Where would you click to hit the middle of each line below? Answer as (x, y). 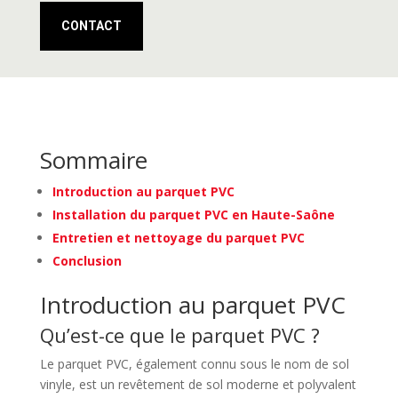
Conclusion (87, 261)
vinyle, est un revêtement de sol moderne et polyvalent (198, 385)
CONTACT (91, 26)
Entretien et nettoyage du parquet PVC (178, 238)
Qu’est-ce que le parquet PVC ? (179, 335)
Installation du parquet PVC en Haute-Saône (193, 215)
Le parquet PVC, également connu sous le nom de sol (194, 364)
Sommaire (93, 160)
